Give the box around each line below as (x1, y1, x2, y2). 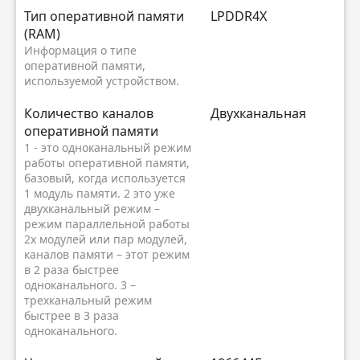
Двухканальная (211, 104, 306, 122)
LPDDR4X (211, 7, 267, 25)
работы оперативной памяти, (24, 155, 190, 170)
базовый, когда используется (24, 170, 186, 186)
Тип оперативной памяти (24, 7, 184, 25)
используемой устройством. (24, 73, 179, 88)
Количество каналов (24, 104, 153, 122)
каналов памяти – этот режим (24, 247, 190, 262)
